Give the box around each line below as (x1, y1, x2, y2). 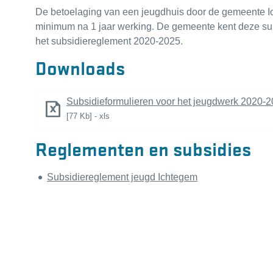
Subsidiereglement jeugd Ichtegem (47, 172, 197, 183)
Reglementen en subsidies (35, 135, 251, 162)
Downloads (35, 54, 125, 81)
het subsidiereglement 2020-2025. (35, 35, 183, 46)
